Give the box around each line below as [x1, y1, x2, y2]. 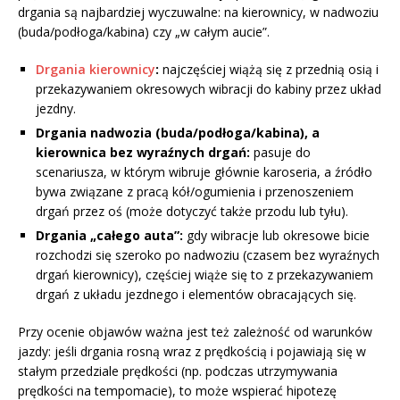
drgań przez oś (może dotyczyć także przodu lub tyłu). [36, 202, 348, 220]
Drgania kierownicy [36, 60, 155, 78]
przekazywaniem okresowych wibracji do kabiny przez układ [36, 79, 381, 97]
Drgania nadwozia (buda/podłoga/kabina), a [36, 123, 320, 141]
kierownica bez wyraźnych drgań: [36, 143, 250, 161]
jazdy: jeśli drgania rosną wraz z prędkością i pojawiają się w [18, 342, 366, 360]
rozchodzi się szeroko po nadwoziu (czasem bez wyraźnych [36, 246, 379, 263]
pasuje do [250, 143, 311, 161]
